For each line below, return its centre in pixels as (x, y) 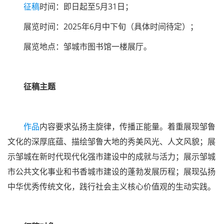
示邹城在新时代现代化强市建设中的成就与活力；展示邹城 (111, 156)
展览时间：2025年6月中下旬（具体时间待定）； (111, 26)
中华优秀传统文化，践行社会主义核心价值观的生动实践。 (111, 186)
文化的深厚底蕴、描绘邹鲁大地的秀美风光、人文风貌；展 (111, 141)
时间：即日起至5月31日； (86, 6)
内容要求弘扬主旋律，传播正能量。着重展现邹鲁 (127, 126)
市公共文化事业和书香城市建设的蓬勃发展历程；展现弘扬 (111, 171)
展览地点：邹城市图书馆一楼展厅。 (87, 46)
